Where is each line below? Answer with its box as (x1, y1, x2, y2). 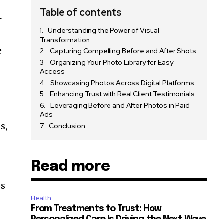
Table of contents (40, 6, 122, 19)
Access (40, 67, 65, 76)
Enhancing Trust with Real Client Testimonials (50, 89, 195, 99)
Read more (31, 159, 110, 175)
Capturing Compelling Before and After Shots (50, 46, 197, 56)
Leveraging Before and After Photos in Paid (50, 101, 190, 110)
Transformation (40, 35, 90, 44)
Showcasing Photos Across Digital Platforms (50, 78, 195, 88)
